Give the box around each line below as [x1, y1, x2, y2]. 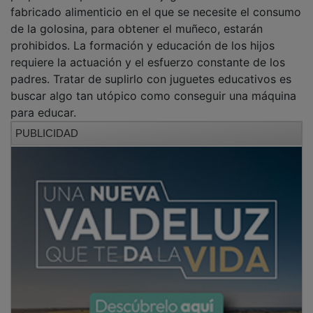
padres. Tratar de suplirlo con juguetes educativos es [10, 52, 291, 67]
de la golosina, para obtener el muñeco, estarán [10, 2, 263, 17]
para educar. [10, 86, 76, 101]
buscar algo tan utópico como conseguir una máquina [10, 69, 296, 84]
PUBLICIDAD [15, 108, 78, 120]
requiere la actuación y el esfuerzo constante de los [10, 36, 285, 50]
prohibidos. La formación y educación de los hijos [10, 19, 275, 34]
